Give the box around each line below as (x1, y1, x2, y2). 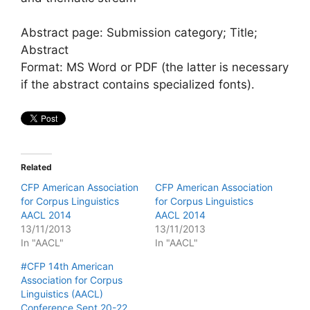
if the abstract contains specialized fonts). (21, 77, 255, 91)
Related (21, 161, 52, 172)
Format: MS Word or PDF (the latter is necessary (21, 60, 289, 74)
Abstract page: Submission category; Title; (21, 26, 257, 39)
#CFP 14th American (21, 259, 113, 272)
